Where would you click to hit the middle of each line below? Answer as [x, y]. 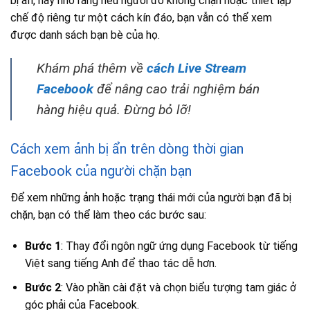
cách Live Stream [197, 68]
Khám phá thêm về [92, 68]
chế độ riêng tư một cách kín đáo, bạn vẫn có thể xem [141, 17]
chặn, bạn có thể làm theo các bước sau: [108, 215]
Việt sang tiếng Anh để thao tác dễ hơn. [120, 264]
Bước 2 [43, 287]
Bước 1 [43, 246]
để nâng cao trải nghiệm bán [176, 89]
